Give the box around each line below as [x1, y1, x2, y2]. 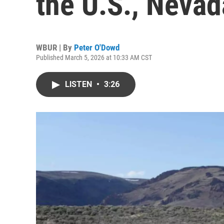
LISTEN [65, 79, 94, 89]
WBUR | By [36, 42, 74, 52]
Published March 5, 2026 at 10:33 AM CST [36, 53, 152, 61]
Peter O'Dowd [74, 42, 119, 52]
